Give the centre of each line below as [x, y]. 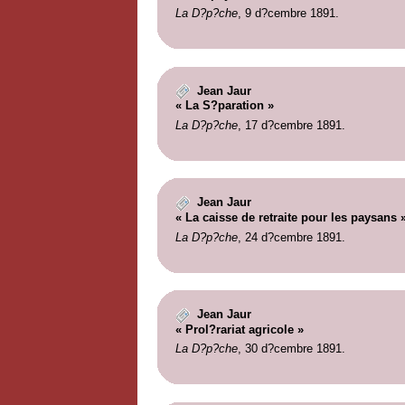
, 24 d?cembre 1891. [291, 237]
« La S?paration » [224, 106]
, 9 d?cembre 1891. [288, 14]
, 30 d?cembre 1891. [291, 349]
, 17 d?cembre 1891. [291, 125]
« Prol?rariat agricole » [239, 329]
